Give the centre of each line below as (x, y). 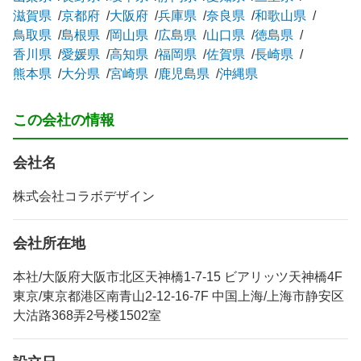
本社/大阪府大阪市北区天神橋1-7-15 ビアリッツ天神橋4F (178, 276)
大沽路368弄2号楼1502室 (87, 315)
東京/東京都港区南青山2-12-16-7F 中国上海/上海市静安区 (178, 296)
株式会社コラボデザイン (84, 196)
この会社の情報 (64, 120)
